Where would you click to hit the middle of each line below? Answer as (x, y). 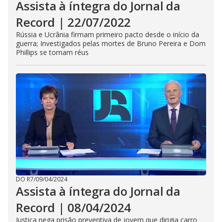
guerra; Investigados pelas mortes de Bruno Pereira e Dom (111, 43)
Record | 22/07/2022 (74, 22)
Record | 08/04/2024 (74, 207)
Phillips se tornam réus (52, 52)
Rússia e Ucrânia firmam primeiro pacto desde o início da (108, 34)
